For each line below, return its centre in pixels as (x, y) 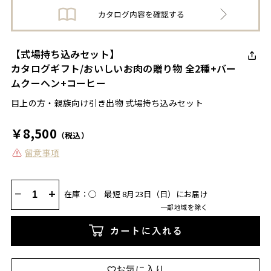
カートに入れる (171, 237)
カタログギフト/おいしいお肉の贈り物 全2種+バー (124, 68)
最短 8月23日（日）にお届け (156, 194)
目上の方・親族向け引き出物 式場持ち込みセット (107, 103)
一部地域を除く (184, 207)
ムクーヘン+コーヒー (58, 83)
